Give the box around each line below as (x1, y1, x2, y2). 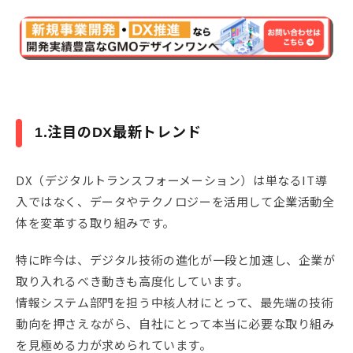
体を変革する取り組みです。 (16, 214, 175, 232)
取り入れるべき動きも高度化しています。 (16, 273, 249, 290)
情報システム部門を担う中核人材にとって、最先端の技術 (16, 294, 334, 311)
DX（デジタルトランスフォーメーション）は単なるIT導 (16, 172, 328, 189)
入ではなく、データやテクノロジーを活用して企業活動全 (16, 193, 335, 210)
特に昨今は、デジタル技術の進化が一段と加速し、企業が (16, 251, 336, 269)
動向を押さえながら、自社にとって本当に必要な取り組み (16, 315, 335, 333)
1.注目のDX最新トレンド (35, 124, 202, 141)
